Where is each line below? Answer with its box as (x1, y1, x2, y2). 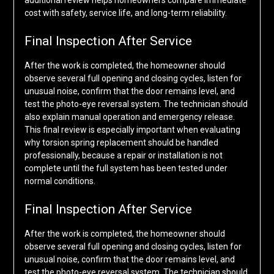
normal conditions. (24, 176, 95, 187)
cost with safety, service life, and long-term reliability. (24, 8, 227, 18)
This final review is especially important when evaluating (24, 125, 240, 135)
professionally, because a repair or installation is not (24, 150, 223, 161)
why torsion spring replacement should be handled (24, 138, 218, 148)
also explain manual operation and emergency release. (24, 112, 235, 122)
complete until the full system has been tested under (24, 163, 228, 174)
